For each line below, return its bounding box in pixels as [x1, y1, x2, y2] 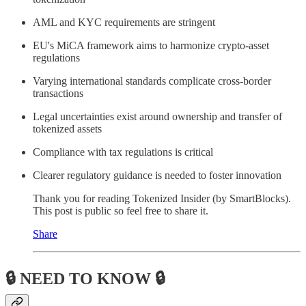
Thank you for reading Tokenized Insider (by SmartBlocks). [33, 193, 291, 205]
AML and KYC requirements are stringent [33, 16, 215, 29]
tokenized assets [33, 123, 102, 135]
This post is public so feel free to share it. [33, 205, 208, 217]
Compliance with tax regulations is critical [33, 146, 213, 158]
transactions [33, 87, 83, 100]
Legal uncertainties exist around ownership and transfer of [33, 111, 282, 123]
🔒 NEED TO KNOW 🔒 [5, 270, 165, 288]
